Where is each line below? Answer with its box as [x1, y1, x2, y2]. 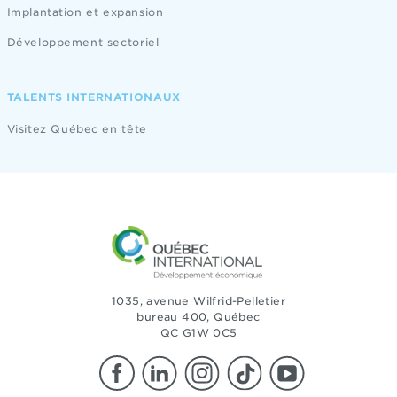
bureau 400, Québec [136, 310, 261, 323]
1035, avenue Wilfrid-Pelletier [112, 294, 285, 307]
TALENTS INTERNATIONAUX [6, 90, 181, 104]
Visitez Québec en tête [6, 122, 147, 136]
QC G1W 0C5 [160, 326, 237, 339]
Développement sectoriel [6, 35, 160, 49]
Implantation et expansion [6, 5, 164, 19]
